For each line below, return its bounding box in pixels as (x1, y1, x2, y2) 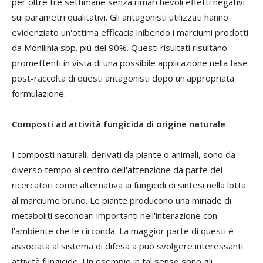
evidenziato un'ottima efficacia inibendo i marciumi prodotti (12, 26, 248, 38)
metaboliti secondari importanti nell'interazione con (12, 209, 217, 221)
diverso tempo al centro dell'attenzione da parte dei (12, 163, 222, 176)
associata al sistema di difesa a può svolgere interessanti (12, 240, 243, 252)
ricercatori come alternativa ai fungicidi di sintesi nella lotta (12, 178, 246, 191)
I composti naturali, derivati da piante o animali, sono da (12, 148, 235, 160)
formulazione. (12, 87, 66, 99)
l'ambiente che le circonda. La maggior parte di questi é (12, 224, 234, 237)
